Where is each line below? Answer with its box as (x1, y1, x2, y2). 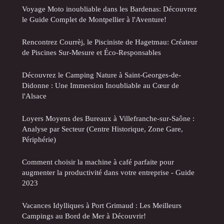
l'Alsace (22, 91, 46, 100)
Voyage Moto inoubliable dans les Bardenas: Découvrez (22, 4, 197, 13)
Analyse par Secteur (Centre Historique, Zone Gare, (22, 124, 183, 133)
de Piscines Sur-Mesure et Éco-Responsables (22, 48, 161, 57)
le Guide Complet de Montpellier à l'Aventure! (22, 15, 166, 24)
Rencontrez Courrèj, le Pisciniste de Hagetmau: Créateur (22, 37, 197, 46)
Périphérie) (22, 135, 56, 144)
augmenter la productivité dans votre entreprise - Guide (22, 168, 194, 177)
